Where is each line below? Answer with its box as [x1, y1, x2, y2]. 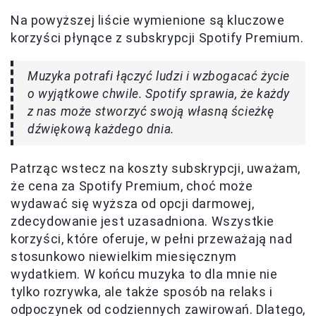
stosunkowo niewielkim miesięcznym [11, 248, 237, 264]
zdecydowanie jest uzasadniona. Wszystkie [11, 213, 275, 229]
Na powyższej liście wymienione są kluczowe [11, 12, 285, 28]
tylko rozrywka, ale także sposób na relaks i [11, 284, 273, 299]
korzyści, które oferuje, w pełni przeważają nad [11, 231, 293, 246]
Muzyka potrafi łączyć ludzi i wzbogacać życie [28, 68, 291, 83]
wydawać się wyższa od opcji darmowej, [11, 195, 255, 211]
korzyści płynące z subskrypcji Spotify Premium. [11, 30, 304, 45]
